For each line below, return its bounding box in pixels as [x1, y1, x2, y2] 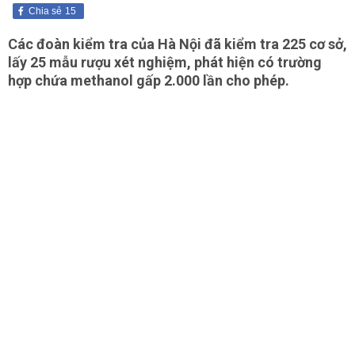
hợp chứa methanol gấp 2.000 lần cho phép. [8, 72, 289, 89]
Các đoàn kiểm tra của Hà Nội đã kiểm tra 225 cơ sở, [8, 36, 347, 52]
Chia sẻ [29, 6, 62, 17]
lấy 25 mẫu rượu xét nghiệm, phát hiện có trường [8, 54, 322, 71]
